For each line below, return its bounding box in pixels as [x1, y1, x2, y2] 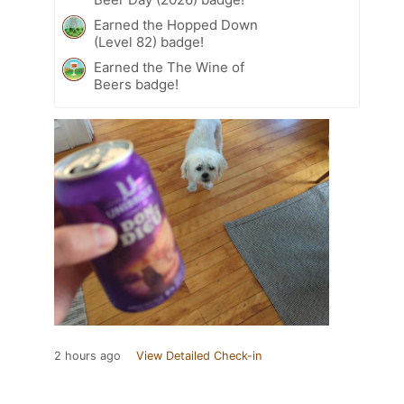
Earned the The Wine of [94, 58, 244, 76]
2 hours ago [54, 348, 121, 363]
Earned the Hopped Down [94, 15, 258, 33]
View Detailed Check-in [136, 348, 262, 363]
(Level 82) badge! [94, 32, 204, 50]
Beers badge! [94, 75, 179, 93]
